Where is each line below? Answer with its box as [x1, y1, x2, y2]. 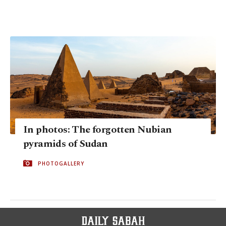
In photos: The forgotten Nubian [23, 122, 172, 137]
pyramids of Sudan [23, 136, 108, 151]
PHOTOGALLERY [38, 159, 84, 167]
